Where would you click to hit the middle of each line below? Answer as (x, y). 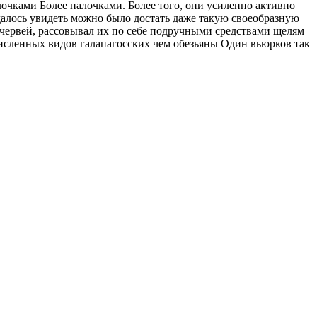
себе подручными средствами (198, 30)
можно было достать (120, 18)
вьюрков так (278, 43)
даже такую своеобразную (235, 18)
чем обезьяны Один (200, 43)
